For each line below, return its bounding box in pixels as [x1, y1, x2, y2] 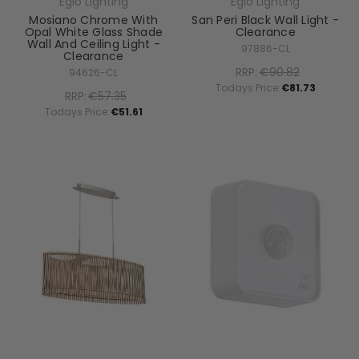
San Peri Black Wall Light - [192, 11, 340, 28]
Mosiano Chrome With [29, 11, 159, 28]
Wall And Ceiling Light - [26, 35, 160, 52]
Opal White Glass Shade [24, 23, 163, 40]
